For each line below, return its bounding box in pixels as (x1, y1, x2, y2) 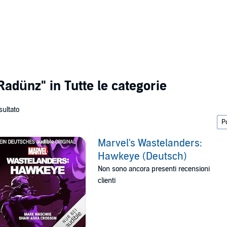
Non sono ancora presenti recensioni (98, 165, 210, 173)
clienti (98, 176, 116, 185)
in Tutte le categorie (46, 78, 167, 94)
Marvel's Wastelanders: (98, 137, 203, 149)
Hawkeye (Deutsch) (98, 150, 187, 163)
